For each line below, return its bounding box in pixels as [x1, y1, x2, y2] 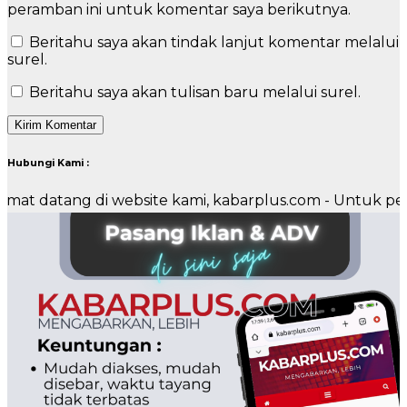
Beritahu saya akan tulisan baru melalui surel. [29, 84, 361, 102]
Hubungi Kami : [7, 157, 89, 170]
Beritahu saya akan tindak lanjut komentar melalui [29, 34, 399, 52]
